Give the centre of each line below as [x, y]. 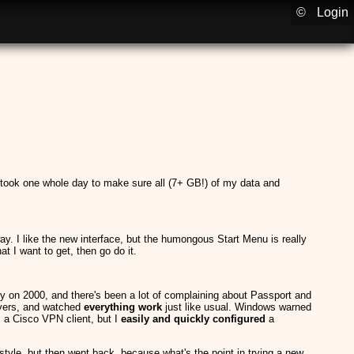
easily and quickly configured [193, 319]
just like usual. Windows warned [237, 307]
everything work [123, 307]
